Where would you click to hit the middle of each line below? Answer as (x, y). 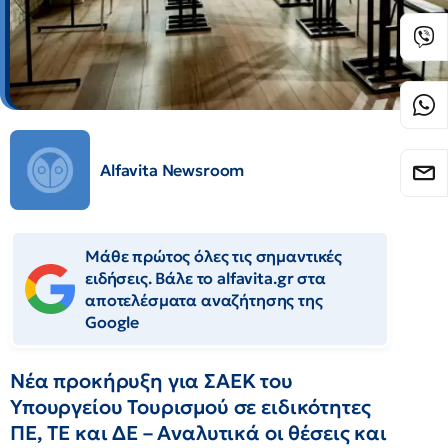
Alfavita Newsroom (172, 170)
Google (112, 322)
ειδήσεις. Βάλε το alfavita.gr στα (205, 278)
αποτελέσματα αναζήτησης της (204, 300)
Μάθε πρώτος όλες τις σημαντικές (214, 256)
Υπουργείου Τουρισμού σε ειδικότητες (190, 407)
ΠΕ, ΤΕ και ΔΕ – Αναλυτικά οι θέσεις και (198, 433)
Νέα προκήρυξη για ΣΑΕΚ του (151, 381)
